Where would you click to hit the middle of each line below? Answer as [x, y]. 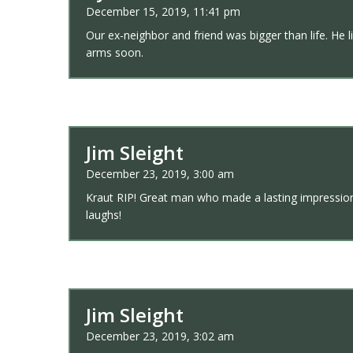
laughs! [104, 215]
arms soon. [115, 53]
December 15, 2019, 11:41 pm [163, 12]
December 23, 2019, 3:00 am [160, 174]
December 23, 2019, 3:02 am [160, 336]
